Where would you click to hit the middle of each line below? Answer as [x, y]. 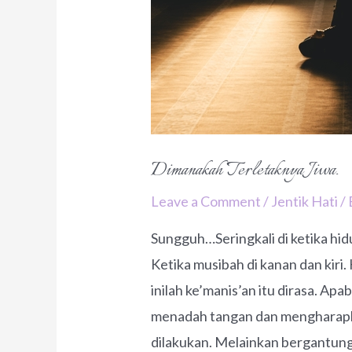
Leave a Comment [206, 202]
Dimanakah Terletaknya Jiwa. [245, 171]
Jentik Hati [305, 202]
